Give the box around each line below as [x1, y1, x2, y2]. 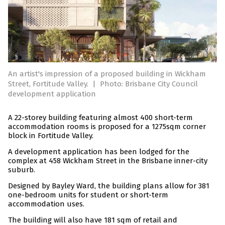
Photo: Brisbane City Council [100, 79, 198, 89]
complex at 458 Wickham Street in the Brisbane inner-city [8, 156, 207, 166]
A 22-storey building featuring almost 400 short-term [8, 113, 193, 123]
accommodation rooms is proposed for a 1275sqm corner [8, 122, 206, 132]
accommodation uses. [8, 199, 84, 209]
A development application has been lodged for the [8, 147, 189, 157]
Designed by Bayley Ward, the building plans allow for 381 [8, 181, 209, 191]
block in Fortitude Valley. [8, 131, 93, 141]
